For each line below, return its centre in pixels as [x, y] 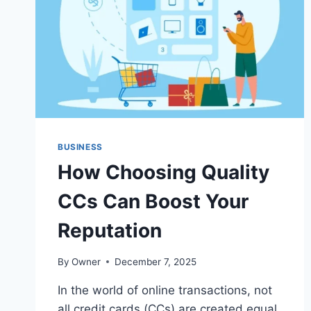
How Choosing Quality [163, 173]
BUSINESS [80, 147]
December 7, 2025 [156, 261]
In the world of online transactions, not [165, 290]
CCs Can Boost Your [153, 202]
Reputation [110, 231]
